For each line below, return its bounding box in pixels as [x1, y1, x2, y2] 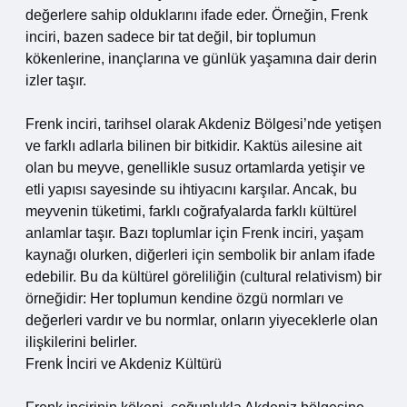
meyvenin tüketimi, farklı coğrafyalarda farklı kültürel [25, 203, 357, 219]
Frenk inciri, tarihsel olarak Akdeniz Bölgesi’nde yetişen [25, 116, 382, 132]
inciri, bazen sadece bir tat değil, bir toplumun [25, 29, 316, 45]
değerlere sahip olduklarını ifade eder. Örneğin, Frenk [25, 7, 368, 23]
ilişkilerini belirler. [25, 334, 137, 350]
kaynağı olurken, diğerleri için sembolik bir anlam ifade [25, 247, 375, 263]
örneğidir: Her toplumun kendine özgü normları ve [25, 291, 343, 306]
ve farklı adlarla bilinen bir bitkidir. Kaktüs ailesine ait [25, 138, 362, 154]
